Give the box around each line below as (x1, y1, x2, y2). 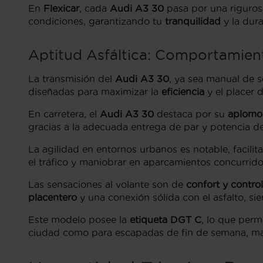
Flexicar (43, 3, 79, 14)
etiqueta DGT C (130, 214, 201, 225)
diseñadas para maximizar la (28, 86, 161, 97)
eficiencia (161, 86, 204, 97)
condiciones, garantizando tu (28, 16, 165, 27)
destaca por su (154, 109, 228, 120)
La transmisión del (28, 73, 115, 85)
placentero (28, 192, 77, 203)
